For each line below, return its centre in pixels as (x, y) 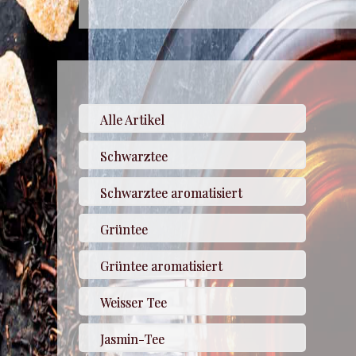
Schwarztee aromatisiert (171, 193)
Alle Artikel (132, 120)
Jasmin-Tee (132, 339)
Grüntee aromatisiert (161, 266)
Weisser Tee (133, 303)
